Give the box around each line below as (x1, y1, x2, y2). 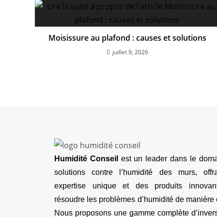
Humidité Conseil (54, 154, 118, 163)
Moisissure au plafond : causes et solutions (48, 32, 206, 44)
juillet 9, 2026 (112, 48, 148, 57)
